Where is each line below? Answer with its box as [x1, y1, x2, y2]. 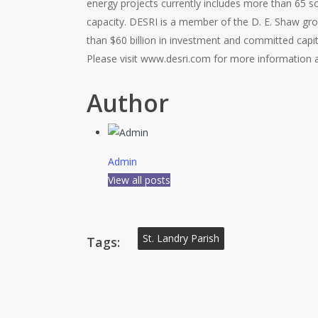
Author [87, 86, 169, 119]
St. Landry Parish [143, 231, 219, 245]
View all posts [108, 172, 170, 187]
